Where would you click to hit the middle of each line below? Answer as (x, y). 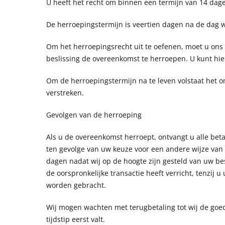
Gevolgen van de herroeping (94, 115)
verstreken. (65, 92)
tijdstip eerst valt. (76, 219)
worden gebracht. (76, 185)
